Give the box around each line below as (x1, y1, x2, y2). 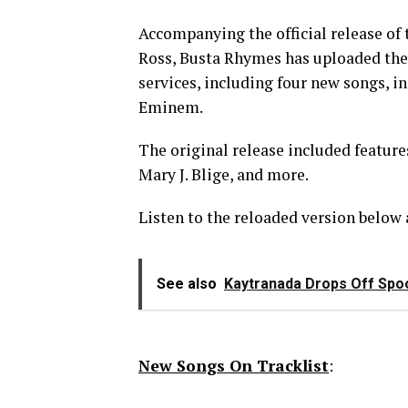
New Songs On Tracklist (138, 355, 329, 376)
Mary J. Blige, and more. (138, 164, 309, 185)
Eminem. (138, 97, 203, 117)
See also (157, 275, 217, 292)
